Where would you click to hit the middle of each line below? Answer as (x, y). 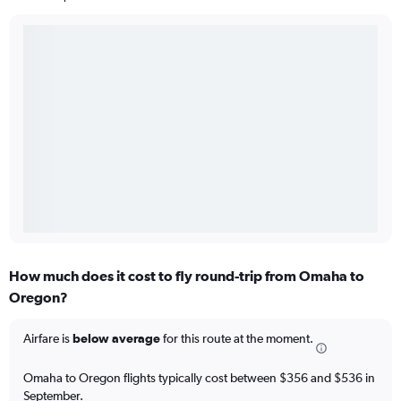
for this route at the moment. (237, 339)
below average (116, 339)
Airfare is (48, 339)
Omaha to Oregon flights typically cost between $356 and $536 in (199, 377)
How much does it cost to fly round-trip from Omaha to (187, 276)
